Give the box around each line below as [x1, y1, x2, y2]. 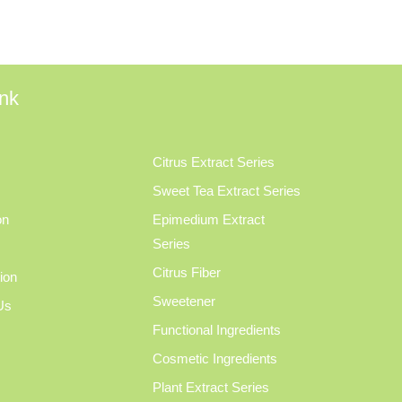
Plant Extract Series [152, 380, 269, 395]
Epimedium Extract [152, 212, 265, 227]
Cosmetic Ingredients [152, 351, 277, 366]
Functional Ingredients [152, 322, 281, 337]
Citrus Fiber [152, 265, 221, 280]
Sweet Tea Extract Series [152, 183, 301, 198]
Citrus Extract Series [152, 154, 275, 170]
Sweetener [152, 293, 215, 309]
